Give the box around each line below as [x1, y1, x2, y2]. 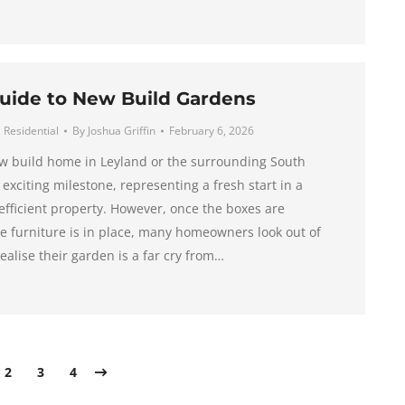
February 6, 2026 [168, 123, 254, 138]
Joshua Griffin [87, 123, 155, 138]
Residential [3, 123, 59, 138]
